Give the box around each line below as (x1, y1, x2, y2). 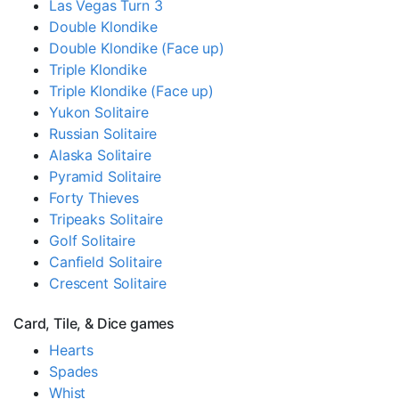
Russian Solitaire (49, 124, 158, 142)
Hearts (49, 340, 94, 359)
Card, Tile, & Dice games (13, 313, 175, 332)
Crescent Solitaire (49, 273, 167, 292)
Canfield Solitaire (49, 252, 163, 271)
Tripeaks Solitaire (49, 209, 164, 228)
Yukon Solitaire (49, 102, 149, 121)
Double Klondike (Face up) (49, 38, 224, 57)
